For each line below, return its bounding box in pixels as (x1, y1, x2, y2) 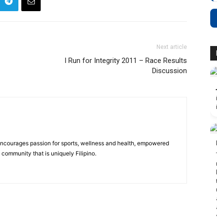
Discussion (152, 66, 187, 75)
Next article (156, 43, 187, 50)
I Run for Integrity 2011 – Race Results (64, 56, 187, 65)
